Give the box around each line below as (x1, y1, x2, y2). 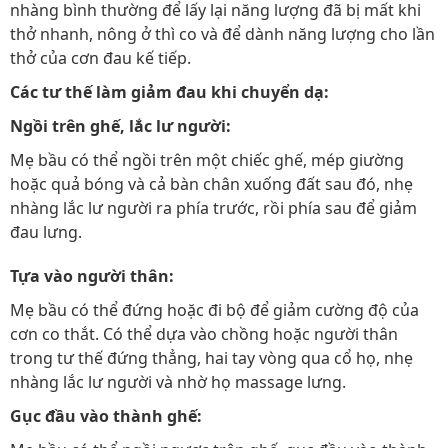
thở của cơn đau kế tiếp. (10, 47, 191, 69)
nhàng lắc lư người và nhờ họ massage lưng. (10, 371, 346, 393)
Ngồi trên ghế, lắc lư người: (10, 115, 231, 137)
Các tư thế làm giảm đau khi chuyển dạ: (10, 81, 329, 103)
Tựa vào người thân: (10, 265, 174, 287)
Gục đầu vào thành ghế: (10, 405, 202, 427)
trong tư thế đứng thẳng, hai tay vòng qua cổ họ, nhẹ (10, 347, 413, 369)
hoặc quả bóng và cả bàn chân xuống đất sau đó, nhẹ (10, 173, 413, 195)
